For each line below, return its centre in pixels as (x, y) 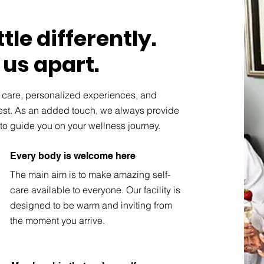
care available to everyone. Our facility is (95, 190)
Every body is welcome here (73, 156)
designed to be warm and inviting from (91, 205)
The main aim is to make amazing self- (90, 175)
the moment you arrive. (58, 221)
